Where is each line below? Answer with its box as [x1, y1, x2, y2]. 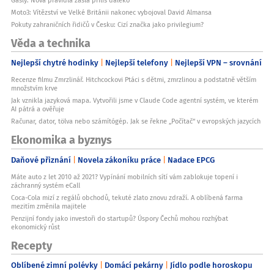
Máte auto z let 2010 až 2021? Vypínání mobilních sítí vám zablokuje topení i [11, 171, 238, 182]
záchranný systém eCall [11, 180, 80, 190]
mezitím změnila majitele [11, 201, 86, 211]
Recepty [11, 236, 52, 253]
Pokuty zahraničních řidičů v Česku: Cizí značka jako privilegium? [11, 19, 204, 29]
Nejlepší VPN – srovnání [175, 56, 262, 69]
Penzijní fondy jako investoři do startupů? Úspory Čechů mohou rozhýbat [11, 213, 228, 223]
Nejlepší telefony [105, 56, 168, 69]
